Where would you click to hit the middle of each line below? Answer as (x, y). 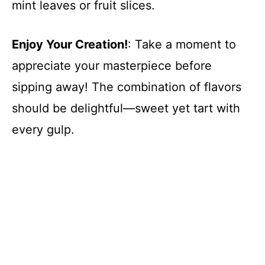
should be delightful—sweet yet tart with (126, 109)
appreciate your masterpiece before (112, 66)
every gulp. (43, 130)
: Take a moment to (182, 45)
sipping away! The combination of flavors (127, 87)
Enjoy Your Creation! (70, 45)
